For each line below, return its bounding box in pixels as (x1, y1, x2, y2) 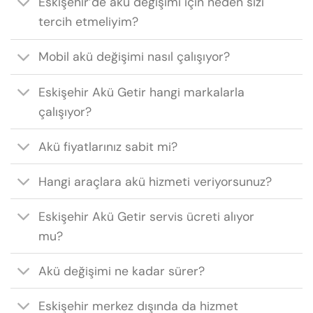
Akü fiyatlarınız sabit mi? (38, 138, 178, 154)
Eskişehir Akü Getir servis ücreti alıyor (38, 208, 255, 224)
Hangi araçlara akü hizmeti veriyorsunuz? (38, 173, 272, 189)
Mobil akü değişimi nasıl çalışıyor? (38, 49, 231, 65)
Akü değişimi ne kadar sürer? (38, 263, 205, 279)
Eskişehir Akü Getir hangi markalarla (38, 84, 245, 100)
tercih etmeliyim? (38, 14, 139, 30)
